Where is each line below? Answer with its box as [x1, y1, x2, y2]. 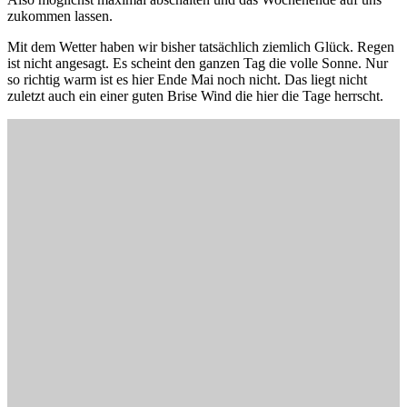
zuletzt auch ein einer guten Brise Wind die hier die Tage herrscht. [7, 87, 383, 104]
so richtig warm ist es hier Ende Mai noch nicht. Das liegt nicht [7, 71, 367, 87]
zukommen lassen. [7, 7, 113, 24]
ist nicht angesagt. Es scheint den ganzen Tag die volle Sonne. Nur [7, 55, 388, 71]
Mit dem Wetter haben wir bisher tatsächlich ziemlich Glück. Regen [7, 38, 394, 55]
